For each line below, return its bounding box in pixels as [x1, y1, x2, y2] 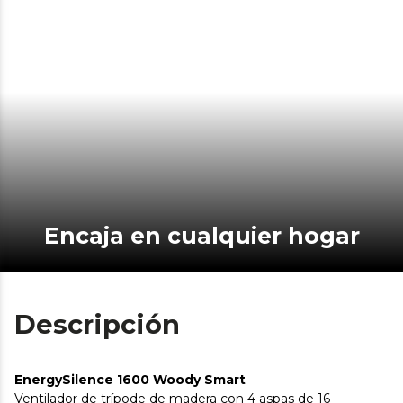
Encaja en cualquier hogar [58, 221, 360, 249]
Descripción [14, 308, 180, 340]
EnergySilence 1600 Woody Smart [14, 371, 246, 388]
